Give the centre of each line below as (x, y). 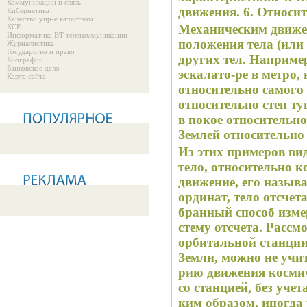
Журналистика (30, 43)
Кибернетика (28, 10)
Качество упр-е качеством (50, 19)
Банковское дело (33, 68)
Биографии (25, 60)
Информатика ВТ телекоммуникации (67, 35)
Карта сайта (26, 76)
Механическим (223, 29)
